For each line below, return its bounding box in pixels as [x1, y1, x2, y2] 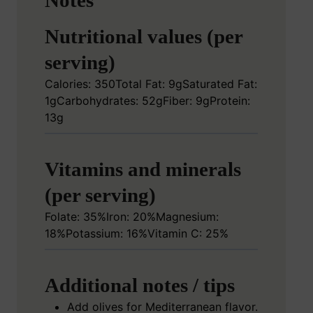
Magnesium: [156, 210, 219, 224]
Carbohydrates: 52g [57, 94, 163, 108]
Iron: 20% [106, 210, 156, 224]
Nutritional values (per [45, 25, 242, 48]
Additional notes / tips [45, 274, 235, 297]
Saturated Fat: [182, 77, 257, 92]
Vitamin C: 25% [147, 226, 228, 241]
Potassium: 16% [66, 226, 147, 241]
